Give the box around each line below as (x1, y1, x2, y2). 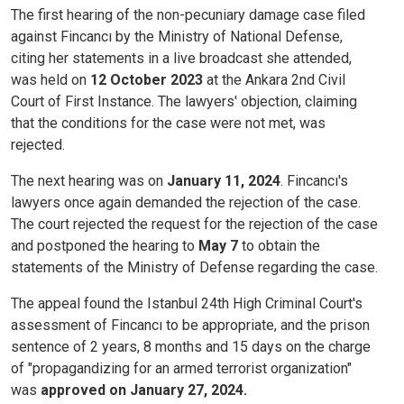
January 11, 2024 (163, 172, 280, 190)
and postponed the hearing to (11, 237, 198, 255)
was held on (11, 71, 90, 89)
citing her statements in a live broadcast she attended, (11, 50, 352, 68)
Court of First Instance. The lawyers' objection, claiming (11, 93, 357, 111)
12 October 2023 (90, 71, 203, 89)
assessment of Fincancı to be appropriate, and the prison (11, 317, 370, 335)
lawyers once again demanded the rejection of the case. (11, 194, 361, 212)
